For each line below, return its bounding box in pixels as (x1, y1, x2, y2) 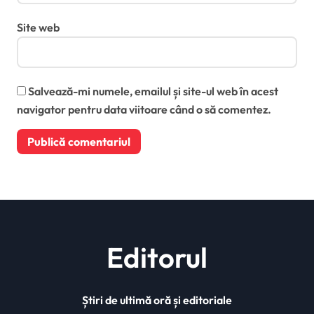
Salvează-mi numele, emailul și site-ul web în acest (28, 84, 278, 99)
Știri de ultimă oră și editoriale (82, 293, 232, 308)
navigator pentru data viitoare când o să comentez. (17, 102, 271, 117)
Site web (17, 20, 60, 35)
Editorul (107, 240, 207, 275)
